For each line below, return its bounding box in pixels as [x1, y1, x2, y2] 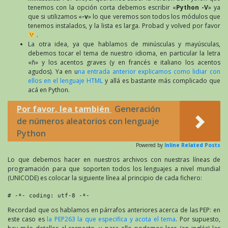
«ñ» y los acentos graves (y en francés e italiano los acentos [28, 58, 220, 67]
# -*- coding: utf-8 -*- [8, 192, 90, 198]
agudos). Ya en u [28, 67, 78, 76]
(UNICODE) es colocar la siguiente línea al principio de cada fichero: [8, 173, 202, 182]
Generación [115, 103, 160, 115]
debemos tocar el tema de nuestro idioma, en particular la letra [28, 48, 220, 58]
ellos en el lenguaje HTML [28, 76, 103, 85]
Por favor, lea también [17, 103, 111, 115]
